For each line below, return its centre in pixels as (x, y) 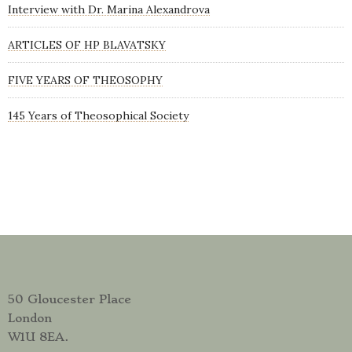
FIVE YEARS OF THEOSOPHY (85, 80)
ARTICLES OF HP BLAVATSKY (87, 45)
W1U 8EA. (38, 337)
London (30, 318)
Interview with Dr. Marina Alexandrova (109, 9)
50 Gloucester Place (70, 299)
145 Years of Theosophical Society (98, 115)
